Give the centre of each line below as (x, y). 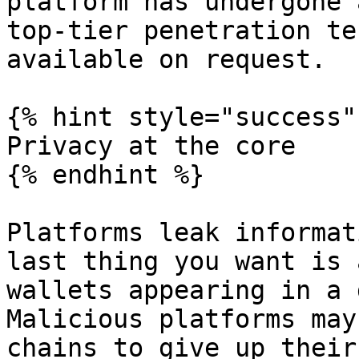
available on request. (166, 59)
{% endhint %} (105, 175)
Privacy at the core (151, 146)
